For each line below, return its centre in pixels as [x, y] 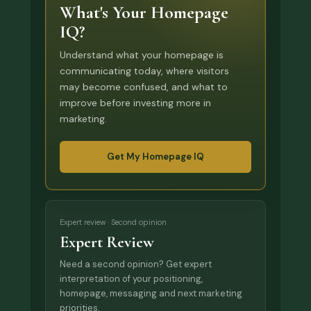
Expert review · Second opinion [113, 222]
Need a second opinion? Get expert [136, 264]
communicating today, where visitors [144, 70]
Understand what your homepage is [142, 54]
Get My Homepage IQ [155, 156]
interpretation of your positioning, [131, 278]
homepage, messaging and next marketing [151, 293]
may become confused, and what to [144, 86]
